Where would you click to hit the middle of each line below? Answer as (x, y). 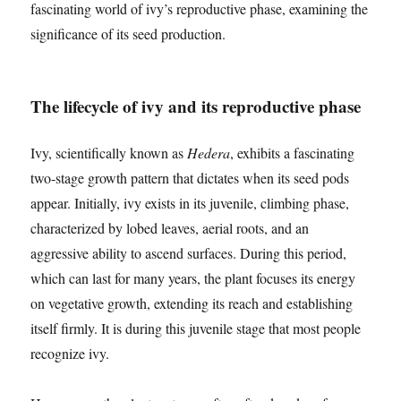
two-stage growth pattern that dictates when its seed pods (190, 178)
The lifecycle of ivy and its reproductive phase (196, 107)
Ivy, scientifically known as (109, 153)
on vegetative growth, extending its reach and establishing (192, 303)
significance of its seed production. (128, 34)
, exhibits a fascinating (293, 153)
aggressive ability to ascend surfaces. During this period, (189, 253)
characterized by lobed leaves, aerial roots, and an (170, 228)
